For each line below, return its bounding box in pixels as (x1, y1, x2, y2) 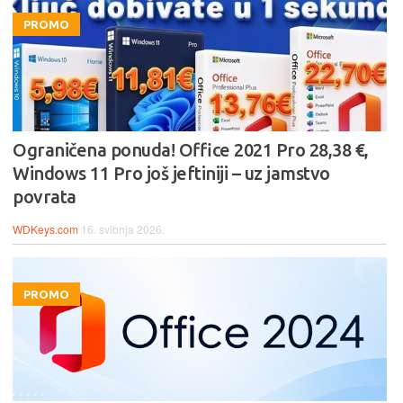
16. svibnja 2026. (81, 220, 165, 237)
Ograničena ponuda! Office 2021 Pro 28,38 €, (13, 139, 369, 160)
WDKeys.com (13, 220, 78, 237)
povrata (13, 185, 76, 207)
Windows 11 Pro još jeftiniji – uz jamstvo (13, 162, 330, 184)
